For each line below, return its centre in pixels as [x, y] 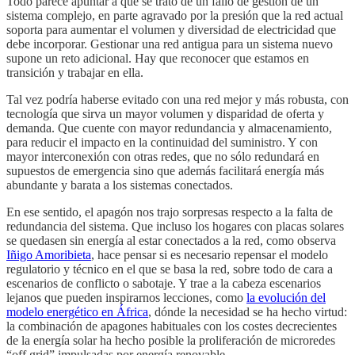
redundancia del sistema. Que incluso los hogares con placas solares [175, 227]
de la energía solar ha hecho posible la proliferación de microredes [171, 341]
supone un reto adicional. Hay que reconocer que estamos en [158, 59]
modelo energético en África [77, 312]
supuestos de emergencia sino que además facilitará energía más [165, 171]
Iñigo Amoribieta [49, 255]
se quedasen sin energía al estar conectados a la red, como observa [171, 241]
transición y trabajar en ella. [75, 73]
